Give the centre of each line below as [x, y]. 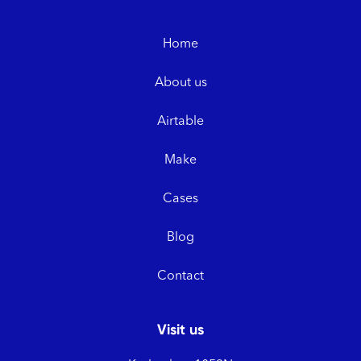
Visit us [180, 329]
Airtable [180, 121]
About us [180, 83]
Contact [180, 276]
